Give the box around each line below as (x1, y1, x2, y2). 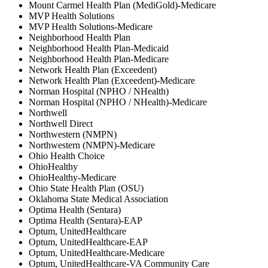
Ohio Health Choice (29, 150, 105, 161)
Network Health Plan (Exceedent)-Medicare (29, 75, 195, 86)
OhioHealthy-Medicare (29, 172, 116, 182)
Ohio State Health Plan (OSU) (29, 182, 144, 193)
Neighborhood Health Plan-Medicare (29, 53, 169, 64)
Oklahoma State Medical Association (29, 193, 168, 204)
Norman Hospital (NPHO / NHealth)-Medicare (29, 96, 207, 107)
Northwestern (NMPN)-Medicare (29, 139, 155, 150)
